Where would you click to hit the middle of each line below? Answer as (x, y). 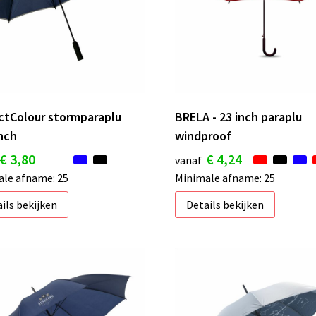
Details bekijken (225, 204)
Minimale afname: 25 (225, 177)
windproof (203, 135)
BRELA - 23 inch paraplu (239, 116)
